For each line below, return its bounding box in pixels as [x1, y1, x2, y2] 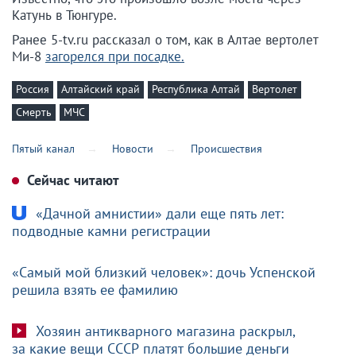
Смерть [16, 104, 52, 119]
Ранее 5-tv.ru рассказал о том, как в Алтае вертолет [12, 31, 319, 49]
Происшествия [191, 141, 263, 157]
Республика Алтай [152, 82, 240, 97]
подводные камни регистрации [12, 222, 211, 241]
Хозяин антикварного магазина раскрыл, [32, 322, 296, 341]
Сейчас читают [23, 171, 120, 190]
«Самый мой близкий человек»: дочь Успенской [12, 263, 315, 282]
